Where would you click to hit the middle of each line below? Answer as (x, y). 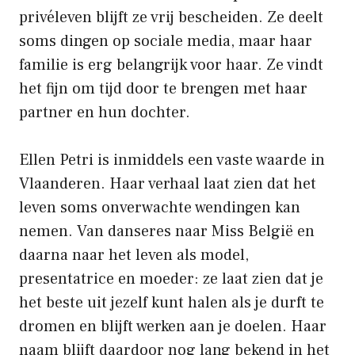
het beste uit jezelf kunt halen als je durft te (172, 303)
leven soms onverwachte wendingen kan (160, 208)
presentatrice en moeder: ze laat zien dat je (171, 279)
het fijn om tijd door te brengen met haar (163, 89)
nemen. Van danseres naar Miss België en (167, 232)
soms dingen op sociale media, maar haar (166, 42)
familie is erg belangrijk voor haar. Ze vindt (171, 65)
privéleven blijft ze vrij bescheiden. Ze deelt (171, 18)
